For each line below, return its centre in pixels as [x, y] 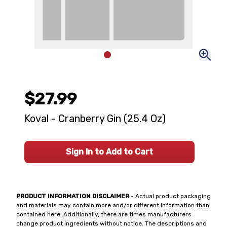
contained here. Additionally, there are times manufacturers [104, 214]
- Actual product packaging [170, 196]
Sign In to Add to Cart [109, 152]
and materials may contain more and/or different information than [113, 205]
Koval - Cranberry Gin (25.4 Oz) [95, 119]
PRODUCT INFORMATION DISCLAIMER [73, 196]
